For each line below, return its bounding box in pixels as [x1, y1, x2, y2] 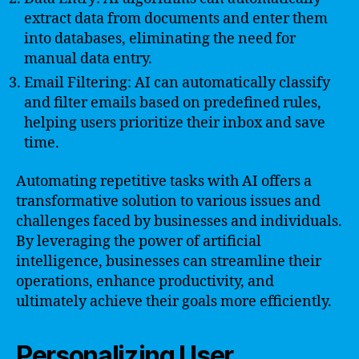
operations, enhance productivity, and [16, 272, 274, 291]
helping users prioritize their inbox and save [24, 114, 325, 132]
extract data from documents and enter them [24, 10, 328, 28]
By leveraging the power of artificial [16, 232, 261, 251]
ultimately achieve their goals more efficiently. [16, 292, 332, 311]
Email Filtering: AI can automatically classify [24, 74, 330, 92]
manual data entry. [24, 50, 152, 68]
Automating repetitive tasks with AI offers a [16, 171, 312, 191]
